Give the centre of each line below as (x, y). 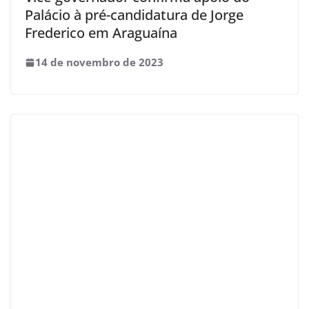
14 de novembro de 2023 (99, 62)
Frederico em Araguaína (101, 33)
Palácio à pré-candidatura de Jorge (134, 15)
